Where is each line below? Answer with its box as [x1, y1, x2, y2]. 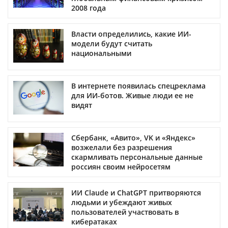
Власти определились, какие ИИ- [71, 28, 191, 39]
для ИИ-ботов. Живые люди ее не [71, 90, 193, 100]
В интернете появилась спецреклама [71, 80, 206, 91]
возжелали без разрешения [71, 142, 172, 152]
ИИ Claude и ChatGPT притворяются [71, 187, 201, 197]
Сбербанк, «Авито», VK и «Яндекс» [71, 132, 195, 142]
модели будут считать [71, 38, 152, 48]
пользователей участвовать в [71, 207, 179, 217]
